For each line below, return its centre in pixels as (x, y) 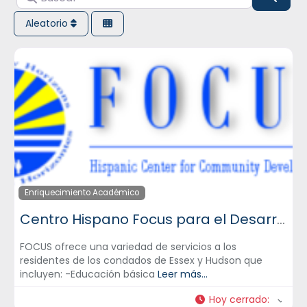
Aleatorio (48, 24)
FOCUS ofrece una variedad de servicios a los (128, 247)
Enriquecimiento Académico (82, 193)
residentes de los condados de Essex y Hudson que (141, 261)
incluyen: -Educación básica (89, 274)
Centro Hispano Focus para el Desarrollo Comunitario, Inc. (281, 220)
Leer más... (183, 274)
